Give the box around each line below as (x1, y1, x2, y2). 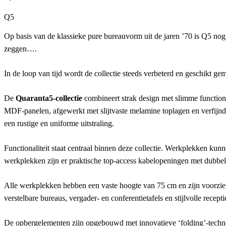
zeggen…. (4, 44, 37, 53)
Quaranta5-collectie (16, 94, 82, 103)
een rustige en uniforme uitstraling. (4, 119, 114, 128)
